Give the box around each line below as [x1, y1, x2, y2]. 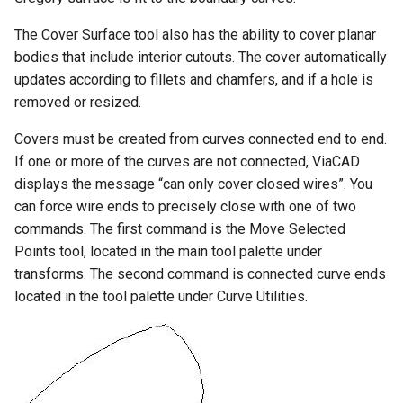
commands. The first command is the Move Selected [14, 220, 345, 238]
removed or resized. [14, 94, 141, 112]
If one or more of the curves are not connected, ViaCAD [14, 153, 360, 171]
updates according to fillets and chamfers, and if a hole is [14, 71, 373, 89]
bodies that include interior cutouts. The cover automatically [14, 49, 387, 67]
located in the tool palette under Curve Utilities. [14, 288, 308, 306]
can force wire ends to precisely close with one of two [14, 198, 356, 216]
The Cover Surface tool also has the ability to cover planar [14, 26, 376, 44]
